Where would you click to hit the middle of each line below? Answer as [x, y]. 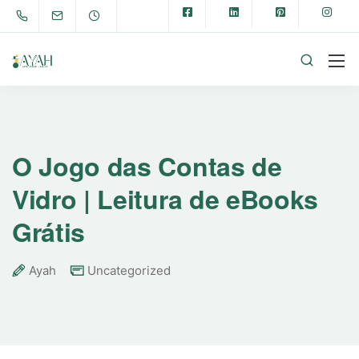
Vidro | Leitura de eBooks [165, 199]
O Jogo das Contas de [147, 166]
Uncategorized [129, 270]
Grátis [49, 232]
